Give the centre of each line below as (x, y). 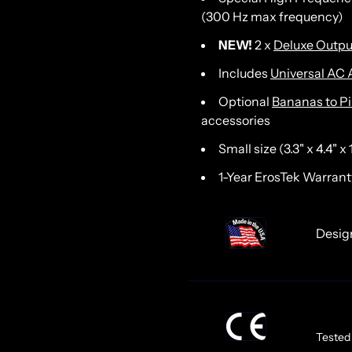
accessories (237, 121)
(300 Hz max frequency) (272, 17)
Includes (244, 73)
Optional (245, 102)
